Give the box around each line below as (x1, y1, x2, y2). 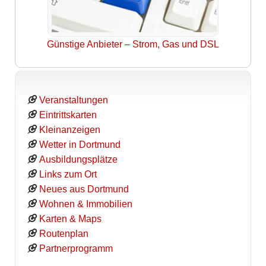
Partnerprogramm (39, 243, 113, 254)
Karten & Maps (39, 213, 102, 224)
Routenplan (39, 228, 88, 239)
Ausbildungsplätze (39, 154, 118, 165)
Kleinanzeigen (39, 124, 100, 135)
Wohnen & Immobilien (39, 198, 132, 210)
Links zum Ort (39, 169, 97, 180)
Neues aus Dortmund (39, 183, 129, 195)
